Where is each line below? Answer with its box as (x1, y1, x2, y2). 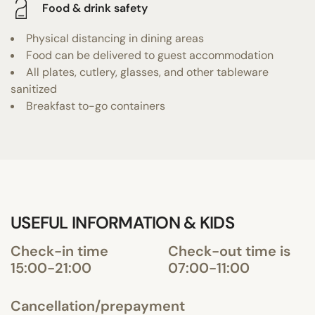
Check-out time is (168, 241, 290, 260)
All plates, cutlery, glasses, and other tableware (26, 64, 269, 79)
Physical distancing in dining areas (26, 30, 204, 46)
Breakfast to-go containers (26, 98, 165, 113)
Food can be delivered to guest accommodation (26, 47, 274, 63)
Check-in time (11, 241, 108, 260)
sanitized (11, 81, 57, 96)
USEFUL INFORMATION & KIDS (11, 211, 234, 233)
